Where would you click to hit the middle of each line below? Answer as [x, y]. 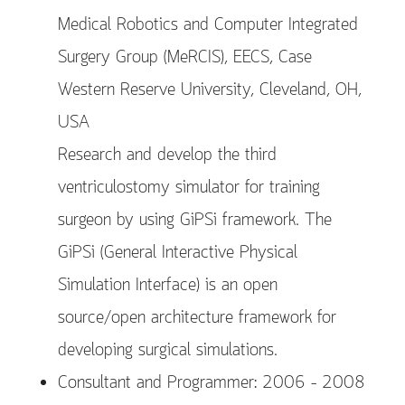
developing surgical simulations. [168, 351]
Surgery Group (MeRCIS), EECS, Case [185, 58]
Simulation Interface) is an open [168, 286]
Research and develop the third [167, 155]
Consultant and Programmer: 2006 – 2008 [212, 383]
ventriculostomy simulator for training [189, 188]
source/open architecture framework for [197, 318]
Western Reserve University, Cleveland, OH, [210, 90]
